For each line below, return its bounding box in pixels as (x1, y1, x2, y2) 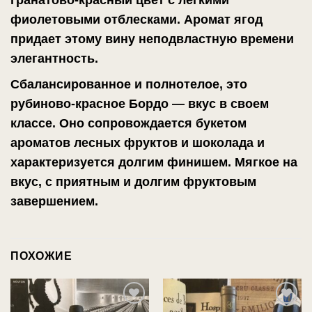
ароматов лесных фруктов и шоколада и (10, 135, 265, 150)
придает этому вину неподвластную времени (10, 31, 294, 46)
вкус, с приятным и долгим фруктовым (10, 174, 256, 189)
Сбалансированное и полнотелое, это (10, 77, 247, 91)
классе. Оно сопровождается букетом (10, 116, 247, 130)
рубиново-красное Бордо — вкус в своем (10, 96, 269, 111)
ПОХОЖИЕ (10, 248, 72, 263)
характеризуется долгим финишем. (10, 155, 235, 169)
